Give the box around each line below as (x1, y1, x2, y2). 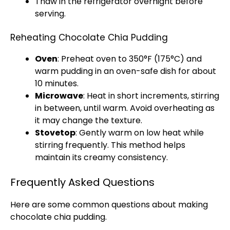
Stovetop (35, 127, 75, 139)
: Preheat (57, 53, 96, 65)
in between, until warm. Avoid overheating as (35, 102, 215, 114)
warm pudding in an (35, 65, 116, 77)
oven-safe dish (116, 65, 176, 77)
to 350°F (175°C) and (116, 53, 202, 65)
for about (176, 65, 216, 77)
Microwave (35, 90, 83, 102)
